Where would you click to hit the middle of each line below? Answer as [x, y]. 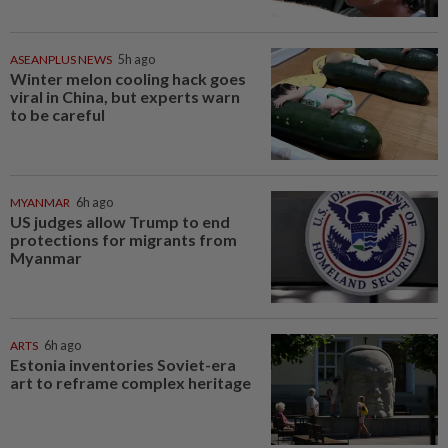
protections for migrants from [123, 240]
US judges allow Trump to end [120, 222]
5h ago [136, 60]
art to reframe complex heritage [130, 382]
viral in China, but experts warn [125, 97]
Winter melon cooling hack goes [128, 79]
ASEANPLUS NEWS [61, 60]
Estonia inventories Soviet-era [123, 364]
